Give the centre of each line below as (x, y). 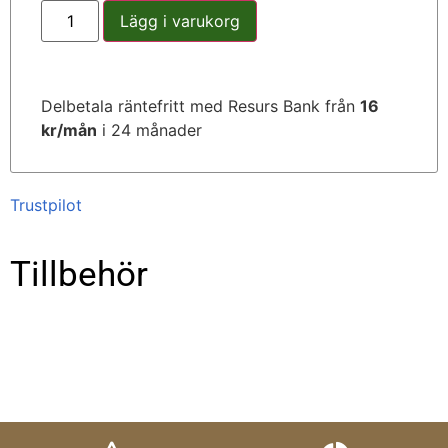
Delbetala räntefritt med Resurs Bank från (200, 105)
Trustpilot (46, 204)
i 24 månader (149, 129)
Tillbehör (79, 274)
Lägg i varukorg (180, 20)
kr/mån (69, 129)
